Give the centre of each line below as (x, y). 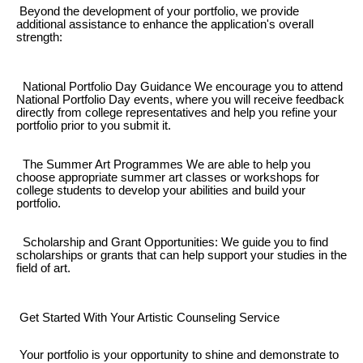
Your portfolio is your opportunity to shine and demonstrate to (177, 354)
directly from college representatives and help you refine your (177, 113)
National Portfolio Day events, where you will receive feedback (180, 100)
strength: (39, 37)
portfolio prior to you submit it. (94, 126)
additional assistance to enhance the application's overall (165, 24)
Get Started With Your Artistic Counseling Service (148, 318)
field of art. (43, 269)
